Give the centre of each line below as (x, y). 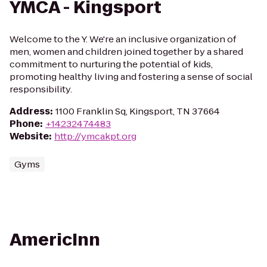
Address (30, 111)
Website (29, 136)
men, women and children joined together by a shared (126, 52)
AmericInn (55, 240)
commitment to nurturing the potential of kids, (111, 64)
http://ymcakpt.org (95, 136)
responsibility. (41, 89)
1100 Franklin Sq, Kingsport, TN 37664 (138, 111)
